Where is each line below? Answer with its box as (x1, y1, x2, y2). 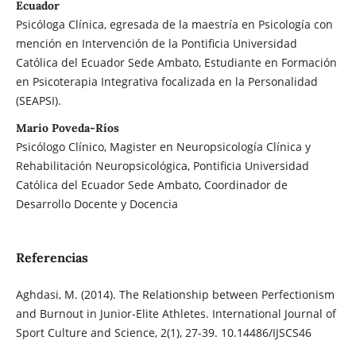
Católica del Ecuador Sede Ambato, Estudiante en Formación (15, 55, 337, 71)
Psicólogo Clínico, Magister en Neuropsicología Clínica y (15, 139, 311, 155)
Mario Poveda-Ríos (15, 121, 119, 136)
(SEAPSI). (15, 93, 61, 109)
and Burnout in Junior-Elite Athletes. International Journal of (15, 306, 336, 322)
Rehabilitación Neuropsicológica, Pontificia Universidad (15, 158, 309, 174)
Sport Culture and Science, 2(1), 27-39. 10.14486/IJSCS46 (15, 325, 311, 341)
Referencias (15, 250, 88, 266)
